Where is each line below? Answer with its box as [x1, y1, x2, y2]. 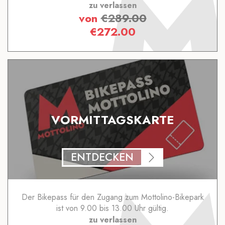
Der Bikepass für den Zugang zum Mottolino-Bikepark [21, 191, 204, 203]
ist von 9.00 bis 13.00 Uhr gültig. [56, 202, 169, 214]
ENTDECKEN [71, 150, 134, 165]
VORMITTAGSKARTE [51, 110, 174, 129]
